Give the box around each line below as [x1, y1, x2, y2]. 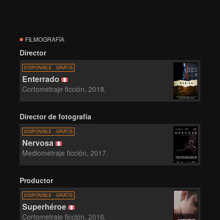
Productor [20, 175, 53, 185]
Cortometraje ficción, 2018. [22, 84, 106, 94]
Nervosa [22, 137, 54, 148]
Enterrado [22, 73, 59, 84]
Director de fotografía [20, 111, 91, 121]
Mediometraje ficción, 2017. [22, 148, 108, 158]
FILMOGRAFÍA [24, 35, 64, 43]
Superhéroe [22, 201, 66, 212]
